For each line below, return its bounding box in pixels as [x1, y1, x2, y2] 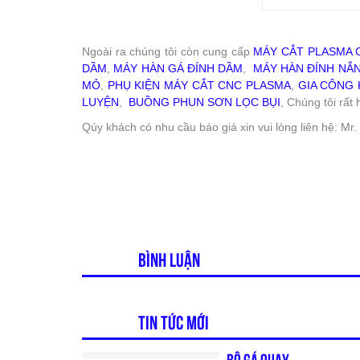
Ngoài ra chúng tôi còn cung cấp [82, 45, 254, 58]
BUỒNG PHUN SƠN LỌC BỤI [129, 96, 280, 108]
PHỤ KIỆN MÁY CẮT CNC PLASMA [107, 79, 292, 92]
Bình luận [138, 253, 200, 267]
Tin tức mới [138, 316, 209, 329]
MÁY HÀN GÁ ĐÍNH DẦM [113, 62, 243, 75]
